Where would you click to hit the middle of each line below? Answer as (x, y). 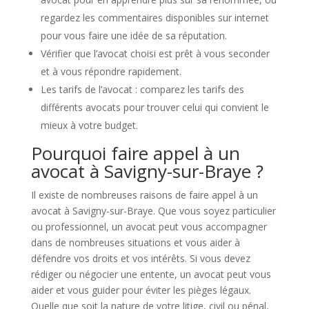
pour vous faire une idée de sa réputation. (133, 36)
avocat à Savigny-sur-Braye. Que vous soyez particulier (153, 211)
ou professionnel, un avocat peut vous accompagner (149, 227)
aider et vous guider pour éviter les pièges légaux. (141, 290)
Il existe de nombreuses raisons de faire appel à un (144, 195)
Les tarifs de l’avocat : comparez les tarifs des (142, 89)
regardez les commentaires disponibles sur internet (154, 18)
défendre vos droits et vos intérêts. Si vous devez (140, 258)
